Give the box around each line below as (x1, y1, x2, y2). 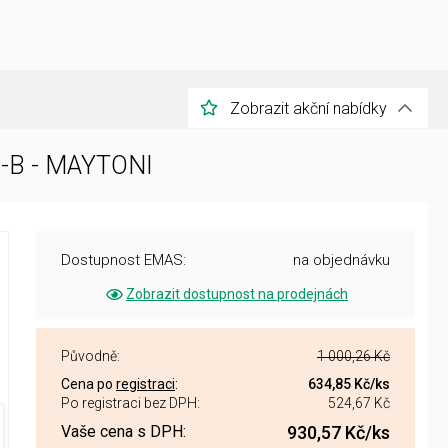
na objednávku (293, 251, 390, 269)
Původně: (61, 348, 120, 364)
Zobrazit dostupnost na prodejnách (126, 286, 348, 302)
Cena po (61, 376, 116, 392)
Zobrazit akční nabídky (230, 98, 387, 118)
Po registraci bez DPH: (61, 395, 200, 411)
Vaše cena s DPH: (61, 422, 186, 441)
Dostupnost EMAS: (61, 251, 186, 269)
